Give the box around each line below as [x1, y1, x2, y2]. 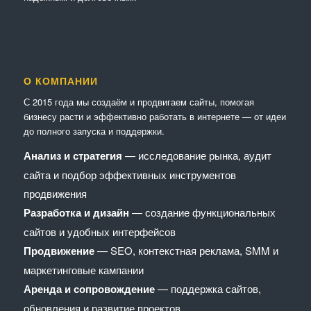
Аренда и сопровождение [23, 280, 155, 296]
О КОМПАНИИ [23, 75, 98, 87]
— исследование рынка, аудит [121, 147, 271, 162]
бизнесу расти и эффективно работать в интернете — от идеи [23, 109, 286, 123]
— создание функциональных [128, 204, 276, 219]
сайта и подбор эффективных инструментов [23, 167, 236, 182]
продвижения [23, 185, 87, 201]
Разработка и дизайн [23, 204, 129, 220]
